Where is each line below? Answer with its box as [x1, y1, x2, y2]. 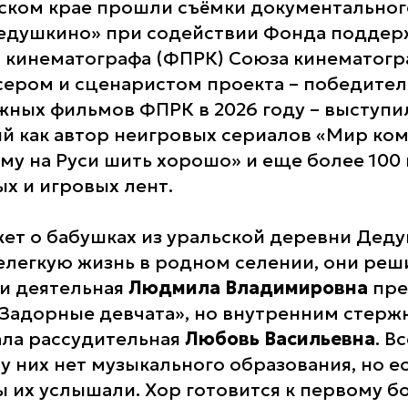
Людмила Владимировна [128, 275, 368, 300]
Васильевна [264, 326, 375, 351]
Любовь [185, 326, 260, 351]
